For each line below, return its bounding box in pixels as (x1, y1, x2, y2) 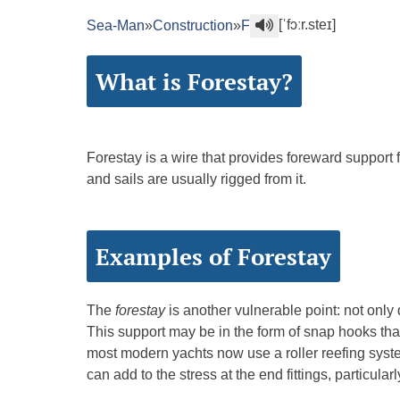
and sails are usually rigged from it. (87, 171, 306, 187)
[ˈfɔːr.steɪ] (279, 17, 336, 33)
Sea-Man (87, 18, 145, 34)
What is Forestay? (96, 66, 293, 97)
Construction (153, 18, 233, 34)
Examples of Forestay (96, 241, 331, 272)
